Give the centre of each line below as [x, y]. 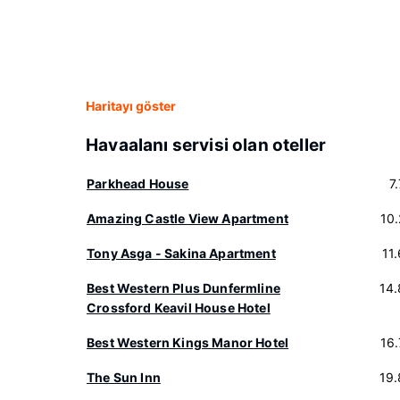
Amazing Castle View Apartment [187, 218]
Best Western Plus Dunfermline [183, 288]
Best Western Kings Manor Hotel [188, 342]
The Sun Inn [124, 377]
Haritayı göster [131, 106]
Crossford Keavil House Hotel [179, 308]
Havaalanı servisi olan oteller [206, 145]
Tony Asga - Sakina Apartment [181, 253]
